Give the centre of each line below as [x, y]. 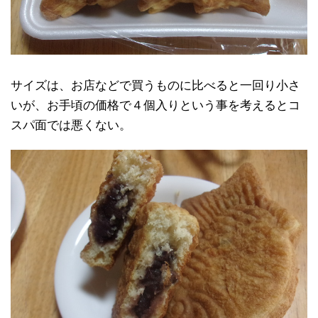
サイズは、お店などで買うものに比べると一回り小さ [155, 86]
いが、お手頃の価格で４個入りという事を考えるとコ [155, 105]
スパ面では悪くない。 [71, 125]
